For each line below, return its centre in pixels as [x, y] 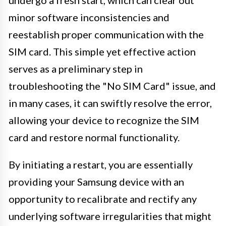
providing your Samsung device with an [96, 181]
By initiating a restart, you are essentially [101, 164]
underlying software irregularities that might [110, 216]
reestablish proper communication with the [106, 34]
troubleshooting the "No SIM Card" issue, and [112, 86]
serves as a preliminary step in [76, 68]
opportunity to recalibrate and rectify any [103, 199]
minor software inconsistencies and [89, 17]
